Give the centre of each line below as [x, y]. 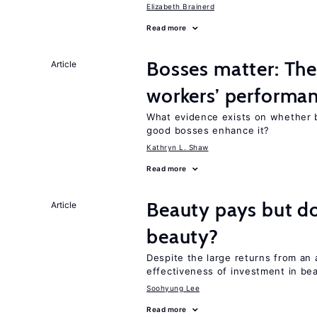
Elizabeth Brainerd [180, 6]
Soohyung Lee [173, 288]
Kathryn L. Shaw [178, 147]
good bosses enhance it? [208, 130]
